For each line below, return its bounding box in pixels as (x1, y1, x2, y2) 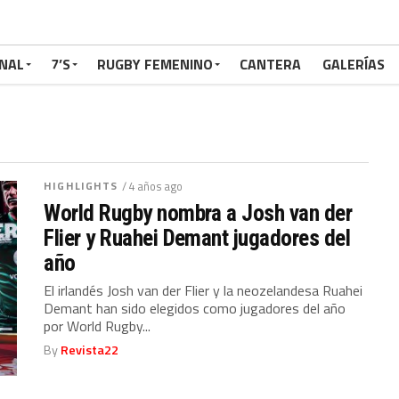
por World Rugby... (44, 315, 151, 337)
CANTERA (240, 53, 301, 75)
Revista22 (61, 340, 119, 360)
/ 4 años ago (122, 177, 183, 195)
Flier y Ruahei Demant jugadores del (44, 224, 351, 251)
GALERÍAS (322, 53, 385, 75)
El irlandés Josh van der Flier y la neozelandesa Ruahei (44, 280, 363, 301)
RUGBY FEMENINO (97, 53, 213, 75)
